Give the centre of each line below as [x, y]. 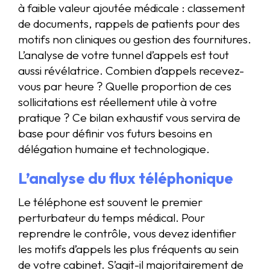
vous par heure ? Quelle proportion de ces [125, 86]
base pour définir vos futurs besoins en [115, 133]
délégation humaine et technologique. [114, 149]
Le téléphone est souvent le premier [110, 202]
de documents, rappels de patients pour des [129, 23]
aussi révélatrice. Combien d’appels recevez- [131, 70]
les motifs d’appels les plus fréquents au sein [128, 249]
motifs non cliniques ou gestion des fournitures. [135, 39]
